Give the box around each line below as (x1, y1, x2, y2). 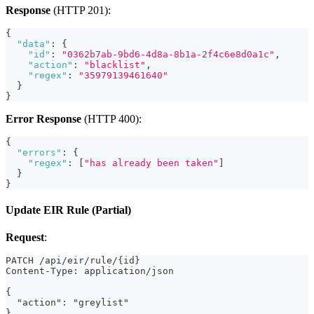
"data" (17, 38, 50, 49)
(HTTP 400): (81, 112, 142, 125)
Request (6, 231, 44, 244)
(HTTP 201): (50, 4, 111, 16)
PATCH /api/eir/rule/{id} (6, 255, 140, 266)
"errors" (17, 146, 62, 158)
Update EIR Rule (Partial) (6, 204, 131, 217)
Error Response (6, 112, 81, 125)
